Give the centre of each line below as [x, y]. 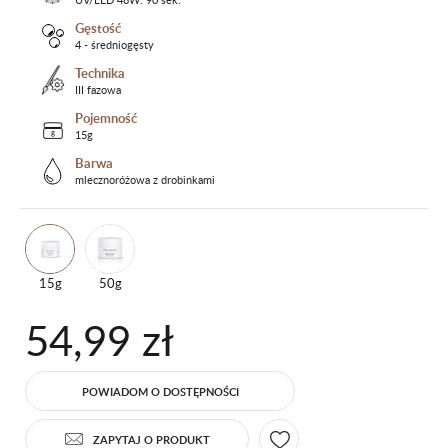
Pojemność [106, 118]
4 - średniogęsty [114, 44]
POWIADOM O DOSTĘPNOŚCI [160, 391]
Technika [100, 73]
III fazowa [98, 89]
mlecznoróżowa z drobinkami [145, 179]
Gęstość [98, 28]
